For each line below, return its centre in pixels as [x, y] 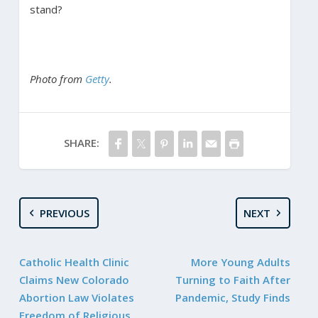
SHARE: [81, 142]
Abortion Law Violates [76, 297]
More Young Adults [241, 262]
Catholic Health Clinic [74, 262]
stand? [46, 9]
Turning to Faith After [233, 279]
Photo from [57, 78]
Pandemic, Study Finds [233, 297]
